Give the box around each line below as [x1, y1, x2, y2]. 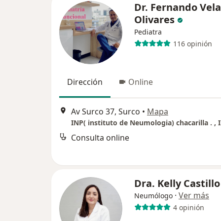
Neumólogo [134, 191, 173, 201]
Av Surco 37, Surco [71, 106, 140, 117]
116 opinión [173, 38, 212, 48]
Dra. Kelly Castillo [134, 177, 220, 190]
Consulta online [71, 132, 129, 143]
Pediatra [134, 27, 162, 37]
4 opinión [173, 202, 204, 212]
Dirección [67, 76, 103, 88]
